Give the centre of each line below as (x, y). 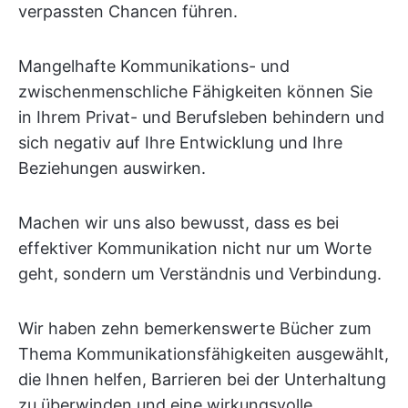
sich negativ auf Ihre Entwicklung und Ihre (180, 143)
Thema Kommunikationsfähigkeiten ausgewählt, (204, 354)
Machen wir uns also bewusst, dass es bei (178, 223)
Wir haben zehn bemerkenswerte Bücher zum (195, 328)
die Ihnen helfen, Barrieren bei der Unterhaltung (202, 379)
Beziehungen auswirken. (112, 168)
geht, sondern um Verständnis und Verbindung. (200, 274)
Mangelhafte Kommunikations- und (154, 66)
